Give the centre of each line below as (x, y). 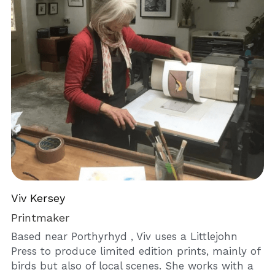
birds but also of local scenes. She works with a (133, 266)
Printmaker (41, 218)
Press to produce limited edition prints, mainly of (136, 251)
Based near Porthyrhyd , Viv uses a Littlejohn (125, 237)
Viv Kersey (38, 198)
